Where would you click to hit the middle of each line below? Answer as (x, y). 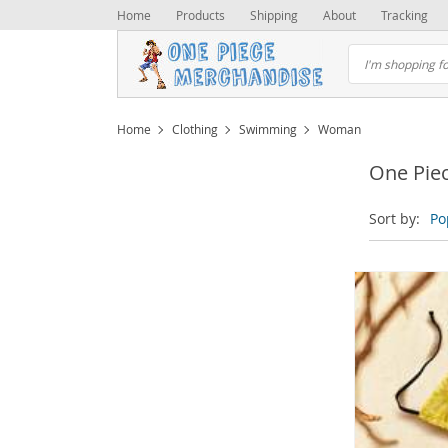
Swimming (268, 129)
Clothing (195, 129)
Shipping (274, 15)
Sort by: (394, 218)
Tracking (404, 15)
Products (200, 15)
